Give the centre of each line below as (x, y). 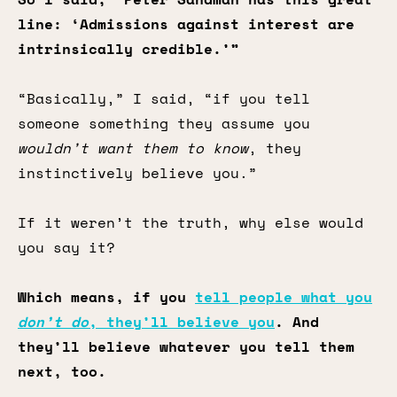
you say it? (66, 247)
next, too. (62, 371)
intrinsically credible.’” (128, 49)
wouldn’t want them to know (133, 148)
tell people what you (284, 297)
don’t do (53, 322)
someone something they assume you (164, 123)
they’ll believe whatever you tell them (186, 346)
